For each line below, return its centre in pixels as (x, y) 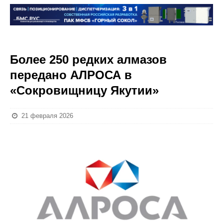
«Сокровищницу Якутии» (84, 90)
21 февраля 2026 (48, 116)
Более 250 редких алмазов (88, 59)
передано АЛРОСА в (71, 75)
